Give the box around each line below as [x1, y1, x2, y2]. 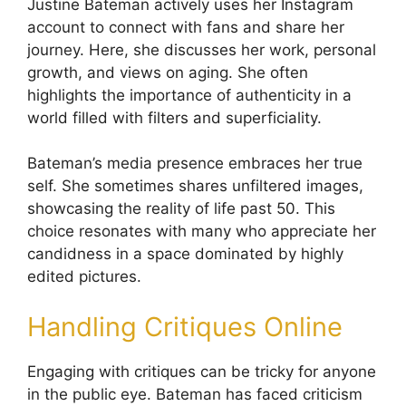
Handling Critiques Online [27, 310, 343, 343]
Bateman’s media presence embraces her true [27, 154, 362, 173]
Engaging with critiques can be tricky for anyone [27, 362, 376, 381]
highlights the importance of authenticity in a [27, 85, 352, 104]
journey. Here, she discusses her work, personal [27, 40, 376, 59]
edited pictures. [27, 267, 141, 286]
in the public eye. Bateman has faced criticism [27, 384, 362, 403]
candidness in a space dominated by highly [27, 245, 343, 264]
